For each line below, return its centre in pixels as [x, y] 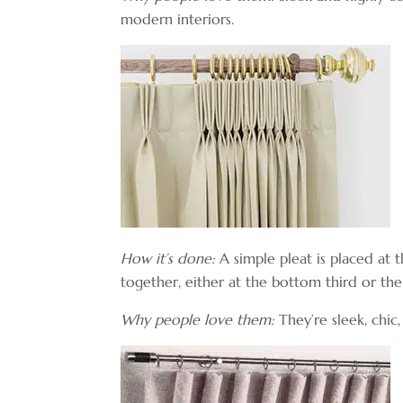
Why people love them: [198, 319]
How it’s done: [168, 258]
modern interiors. [178, 18]
